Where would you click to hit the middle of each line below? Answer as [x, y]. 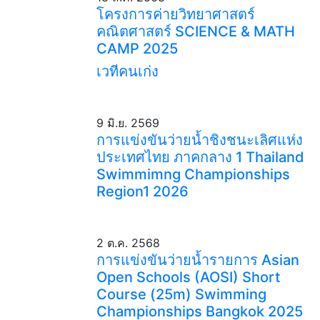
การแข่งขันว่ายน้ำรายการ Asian [197, 260]
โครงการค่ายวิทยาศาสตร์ [175, 14]
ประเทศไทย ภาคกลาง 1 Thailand [200, 157]
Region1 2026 [142, 191]
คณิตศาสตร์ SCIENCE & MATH [195, 31]
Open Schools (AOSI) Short [188, 277]
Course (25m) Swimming [181, 294]
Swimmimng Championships [193, 174]
